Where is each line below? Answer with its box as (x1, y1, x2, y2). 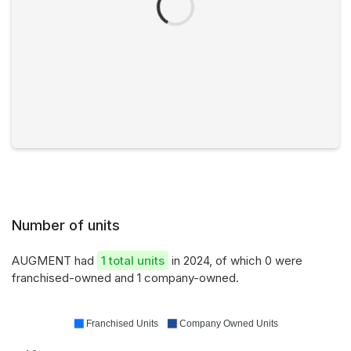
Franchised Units (86, 318, 158, 329)
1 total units (101, 253, 165, 268)
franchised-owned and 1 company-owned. (12, 270, 239, 285)
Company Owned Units (179, 318, 278, 329)
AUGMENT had (12, 253, 97, 268)
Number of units (12, 217, 120, 233)
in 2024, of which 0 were (168, 253, 302, 268)
